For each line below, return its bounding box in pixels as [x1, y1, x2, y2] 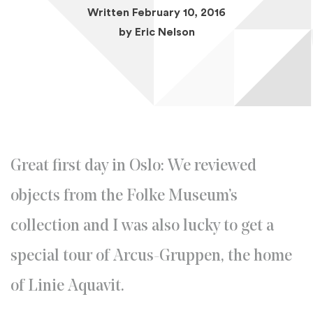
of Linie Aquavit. [10, 278, 124, 295]
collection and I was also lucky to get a [10, 218, 274, 235]
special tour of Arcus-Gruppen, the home [10, 248, 292, 265]
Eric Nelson [134, 27, 195, 38]
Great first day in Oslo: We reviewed [10, 158, 256, 175]
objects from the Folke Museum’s [10, 188, 238, 205]
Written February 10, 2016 [87, 7, 226, 18]
